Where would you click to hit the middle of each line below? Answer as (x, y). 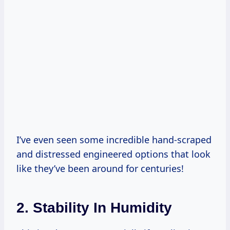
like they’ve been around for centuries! (100, 169)
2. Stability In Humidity (94, 208)
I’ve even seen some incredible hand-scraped (114, 140)
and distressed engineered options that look (113, 154)
